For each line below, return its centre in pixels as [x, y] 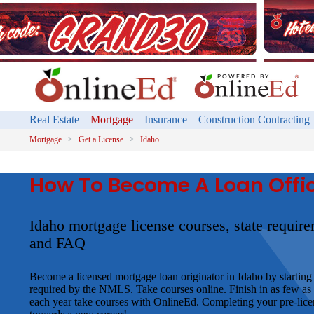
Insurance [166, 119]
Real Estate [54, 119]
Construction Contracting [254, 119]
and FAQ [57, 243]
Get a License [101, 139]
